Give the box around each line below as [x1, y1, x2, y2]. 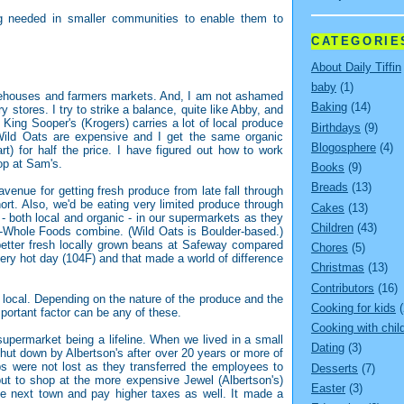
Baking [311, 100, 347, 115]
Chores [311, 241, 348, 255]
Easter [311, 381, 345, 395]
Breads [311, 180, 348, 195]
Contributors [311, 280, 374, 295]
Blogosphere [311, 140, 376, 154]
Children [311, 220, 353, 234]
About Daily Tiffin [311, 60, 401, 74]
